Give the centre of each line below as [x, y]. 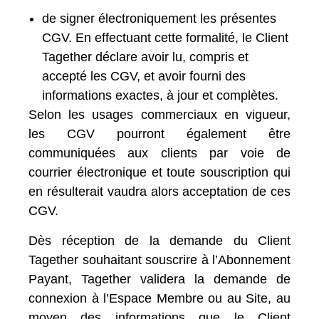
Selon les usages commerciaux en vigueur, [159, 115]
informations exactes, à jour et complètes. [160, 95]
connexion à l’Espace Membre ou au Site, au [159, 298]
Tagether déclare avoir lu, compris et [145, 57]
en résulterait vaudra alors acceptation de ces [159, 192]
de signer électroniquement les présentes [159, 19]
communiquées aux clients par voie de [159, 153]
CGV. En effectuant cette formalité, [142, 38]
